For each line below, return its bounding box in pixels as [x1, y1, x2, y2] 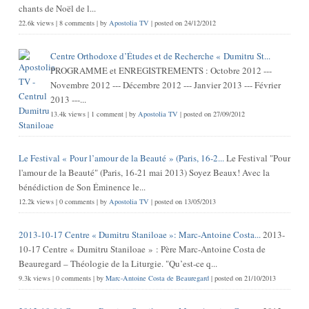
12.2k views [18, 196, 54, 206]
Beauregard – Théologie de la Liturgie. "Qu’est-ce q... [18, 257, 217, 270]
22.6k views [18, 17, 54, 28]
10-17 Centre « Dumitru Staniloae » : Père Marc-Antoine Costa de [18, 242, 266, 255]
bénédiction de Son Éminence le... [18, 180, 146, 193]
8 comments [59, 17, 94, 28]
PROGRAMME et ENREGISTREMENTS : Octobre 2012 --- [50, 63, 110, 77]
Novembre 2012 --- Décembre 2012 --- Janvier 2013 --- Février [50, 78, 281, 91]
